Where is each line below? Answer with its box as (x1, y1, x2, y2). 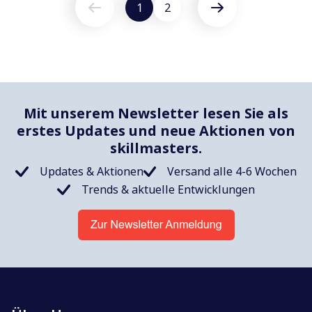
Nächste (216, 8, 260, 24)
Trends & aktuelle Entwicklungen (81, 182, 255, 198)
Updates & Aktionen (39, 164, 143, 180)
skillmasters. (110, 139, 202, 158)
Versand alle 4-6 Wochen (166, 164, 297, 180)
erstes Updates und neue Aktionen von (17, 121, 295, 141)
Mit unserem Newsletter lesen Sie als (24, 104, 288, 123)
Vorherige (93, 8, 146, 24)
